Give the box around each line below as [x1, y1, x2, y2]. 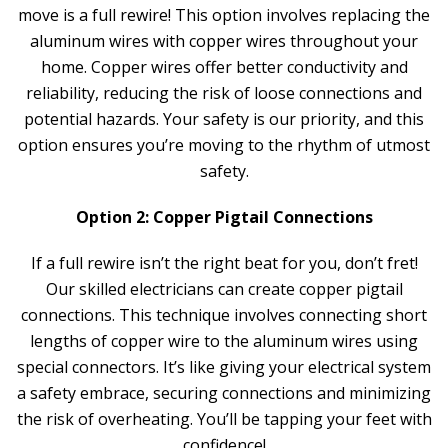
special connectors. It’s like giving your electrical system [17, 356, 431, 378]
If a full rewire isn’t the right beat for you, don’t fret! [30, 252, 418, 274]
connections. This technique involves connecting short [21, 304, 427, 326]
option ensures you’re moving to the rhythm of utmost [18, 134, 430, 156]
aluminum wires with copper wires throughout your [30, 30, 418, 52]
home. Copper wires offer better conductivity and [40, 56, 408, 78]
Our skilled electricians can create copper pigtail [45, 278, 403, 300]
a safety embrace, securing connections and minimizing [17, 382, 431, 404]
